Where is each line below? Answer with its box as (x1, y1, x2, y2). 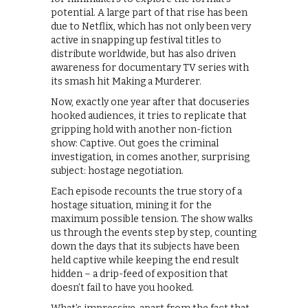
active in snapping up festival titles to (51, 34, 221, 47)
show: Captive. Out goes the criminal (51, 137, 219, 150)
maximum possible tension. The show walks (51, 213, 253, 225)
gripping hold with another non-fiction (51, 124, 232, 136)
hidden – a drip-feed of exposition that (51, 268, 228, 280)
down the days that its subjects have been (51, 241, 239, 253)
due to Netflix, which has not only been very (51, 21, 251, 33)
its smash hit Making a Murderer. (51, 76, 201, 88)
